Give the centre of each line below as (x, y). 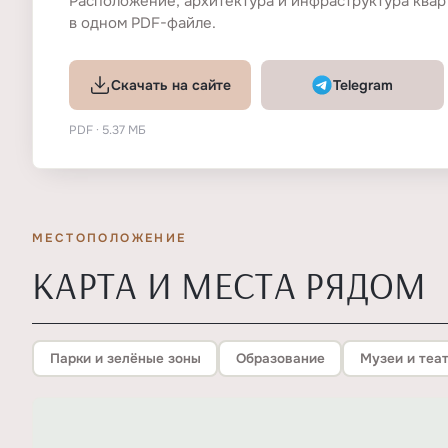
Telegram (363, 85)
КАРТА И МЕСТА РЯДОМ (229, 285)
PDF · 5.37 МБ (107, 130)
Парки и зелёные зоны (125, 358)
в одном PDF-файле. (142, 23)
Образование (280, 358)
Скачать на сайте (171, 85)
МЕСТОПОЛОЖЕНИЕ (109, 238)
